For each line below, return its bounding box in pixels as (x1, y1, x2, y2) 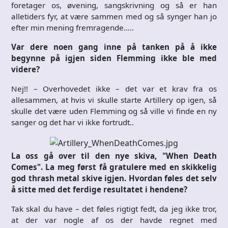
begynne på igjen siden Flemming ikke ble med (11, 52, 217, 63)
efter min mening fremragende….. (11, 22, 134, 33)
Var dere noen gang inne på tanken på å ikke (11, 41, 217, 52)
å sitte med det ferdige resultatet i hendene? (11, 184, 187, 194)
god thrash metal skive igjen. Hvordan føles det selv (11, 173, 217, 183)
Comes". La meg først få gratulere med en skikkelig (11, 161, 217, 172)
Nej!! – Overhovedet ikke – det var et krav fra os (11, 83, 217, 94)
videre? (11, 64, 40, 74)
